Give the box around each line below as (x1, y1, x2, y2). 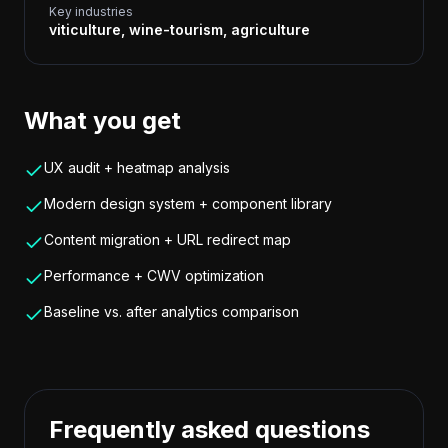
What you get (24, 106, 181, 135)
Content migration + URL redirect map (44, 231, 291, 248)
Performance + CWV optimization (44, 267, 264, 284)
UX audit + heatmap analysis (44, 159, 230, 176)
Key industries (49, 4, 133, 19)
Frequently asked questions (49, 415, 370, 444)
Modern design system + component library (44, 195, 332, 212)
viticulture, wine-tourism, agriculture (49, 21, 310, 38)
